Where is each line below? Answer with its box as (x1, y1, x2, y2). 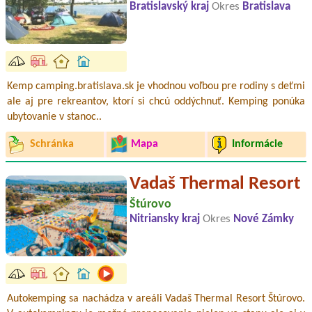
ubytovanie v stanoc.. (7, 111, 102, 123)
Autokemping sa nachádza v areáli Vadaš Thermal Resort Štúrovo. (7, 292, 305, 304)
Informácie (231, 139, 283, 150)
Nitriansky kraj (130, 213, 203, 225)
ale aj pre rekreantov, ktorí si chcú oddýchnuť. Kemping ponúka (7, 95, 305, 107)
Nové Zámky (233, 213, 294, 225)
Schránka (29, 139, 74, 150)
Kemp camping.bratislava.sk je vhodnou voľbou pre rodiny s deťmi (7, 80, 305, 92)
